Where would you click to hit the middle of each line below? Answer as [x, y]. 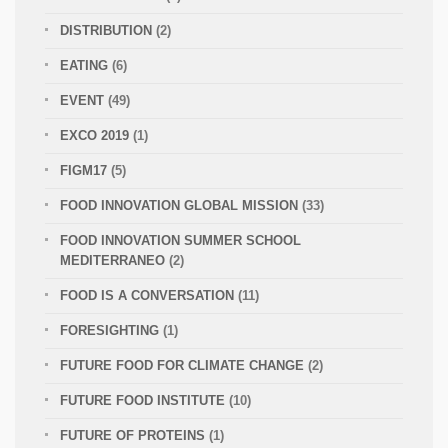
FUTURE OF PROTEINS [132, 436]
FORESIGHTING [109, 331]
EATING [84, 66]
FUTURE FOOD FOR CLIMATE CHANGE [182, 366]
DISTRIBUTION [106, 31]
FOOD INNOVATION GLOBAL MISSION [179, 206]
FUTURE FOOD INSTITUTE [142, 401]
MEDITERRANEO [112, 261]
